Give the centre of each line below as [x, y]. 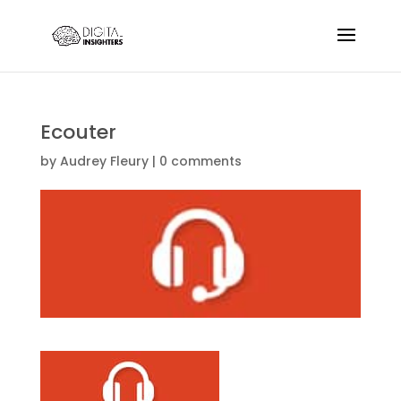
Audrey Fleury [104, 161]
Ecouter [78, 132]
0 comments [200, 161]
